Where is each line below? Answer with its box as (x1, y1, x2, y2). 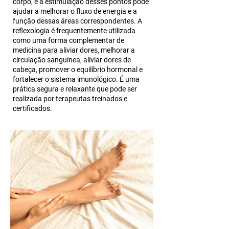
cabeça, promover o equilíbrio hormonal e (13, 65, 143, 74)
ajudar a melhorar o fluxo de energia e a (13, 7, 137, 15)
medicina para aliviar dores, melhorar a (13, 46, 135, 54)
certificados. (13, 104, 52, 112)
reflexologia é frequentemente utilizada (13, 27, 135, 35)
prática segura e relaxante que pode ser (13, 85, 137, 93)
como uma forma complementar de (13, 36, 124, 44)
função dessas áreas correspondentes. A (13, 17, 142, 25)
